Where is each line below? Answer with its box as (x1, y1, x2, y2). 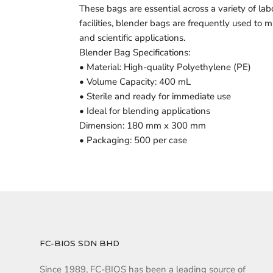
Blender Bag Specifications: (79, 46, 190, 58)
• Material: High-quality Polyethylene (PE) (79, 61, 251, 73)
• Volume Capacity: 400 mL (79, 76, 191, 88)
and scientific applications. (79, 32, 185, 44)
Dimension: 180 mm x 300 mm (79, 119, 206, 132)
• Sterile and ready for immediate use (79, 90, 231, 102)
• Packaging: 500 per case (79, 134, 187, 146)
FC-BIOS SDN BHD (40, 238, 119, 248)
